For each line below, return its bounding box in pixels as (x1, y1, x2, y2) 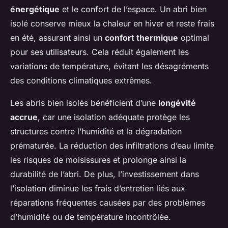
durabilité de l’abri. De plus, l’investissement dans (10, 169, 199, 180)
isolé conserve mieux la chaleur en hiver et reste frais (10, 18, 214, 29)
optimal (178, 33, 209, 43)
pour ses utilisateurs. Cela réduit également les (10, 47, 189, 58)
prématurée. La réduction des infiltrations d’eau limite (10, 140, 214, 151)
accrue (10, 112, 38, 123)
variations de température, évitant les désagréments (10, 61, 209, 72)
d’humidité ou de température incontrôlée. (10, 212, 171, 222)
